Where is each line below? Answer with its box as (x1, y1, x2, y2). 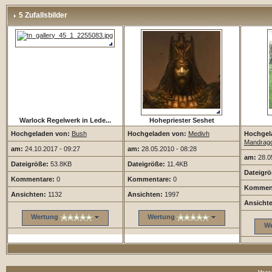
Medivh (188, 130, 209, 137)
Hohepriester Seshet (149, 117, 214, 124)
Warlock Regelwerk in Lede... (19, 117, 111, 124)
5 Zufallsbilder (16, 11, 67, 19)
